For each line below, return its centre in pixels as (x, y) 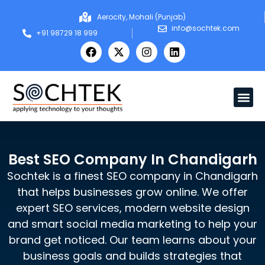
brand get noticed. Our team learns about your (132, 240)
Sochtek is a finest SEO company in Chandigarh (132, 176)
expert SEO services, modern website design (132, 208)
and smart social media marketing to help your (132, 224)
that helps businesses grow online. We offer (132, 192)
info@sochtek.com (206, 28)
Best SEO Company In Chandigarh (132, 159)
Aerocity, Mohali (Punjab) (141, 17)
